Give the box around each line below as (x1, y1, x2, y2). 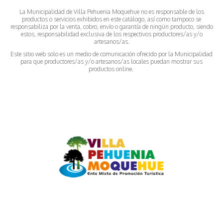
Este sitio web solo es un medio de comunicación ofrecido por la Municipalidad (10, 50, 213, 58)
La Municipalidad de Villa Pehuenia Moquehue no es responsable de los (19, 7, 204, 15)
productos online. (88, 65, 135, 73)
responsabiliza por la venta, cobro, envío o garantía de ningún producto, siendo (10, 22, 213, 30)
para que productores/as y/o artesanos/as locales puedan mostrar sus (20, 57, 203, 65)
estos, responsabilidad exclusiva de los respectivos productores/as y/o (20, 30, 203, 38)
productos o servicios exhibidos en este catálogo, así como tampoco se (22, 15, 201, 23)
